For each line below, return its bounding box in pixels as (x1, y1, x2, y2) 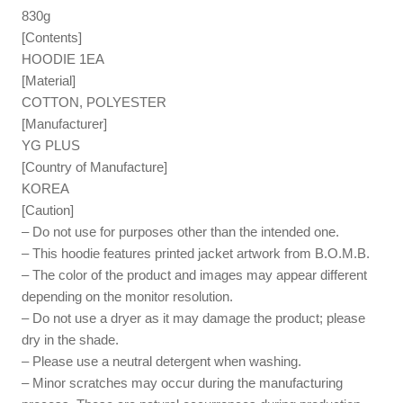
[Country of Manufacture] (22, 158, 168, 175)
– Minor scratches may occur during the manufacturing (22, 374, 344, 390)
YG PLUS (22, 137, 81, 153)
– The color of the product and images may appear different (22, 266, 368, 282)
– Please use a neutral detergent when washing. (22, 353, 302, 369)
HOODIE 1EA (22, 50, 105, 67)
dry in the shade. (22, 331, 120, 347)
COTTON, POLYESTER (22, 94, 167, 110)
